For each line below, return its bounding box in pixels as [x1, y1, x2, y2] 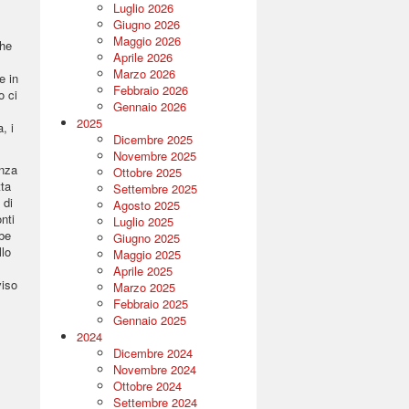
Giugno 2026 [112, 16, 180, 33]
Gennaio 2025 [112, 311, 186, 329]
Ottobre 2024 [112, 377, 182, 394]
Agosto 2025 [112, 196, 180, 214]
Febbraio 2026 [112, 81, 188, 99]
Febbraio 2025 [112, 295, 188, 312]
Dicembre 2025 [112, 131, 193, 148]
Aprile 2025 [112, 262, 173, 279]
